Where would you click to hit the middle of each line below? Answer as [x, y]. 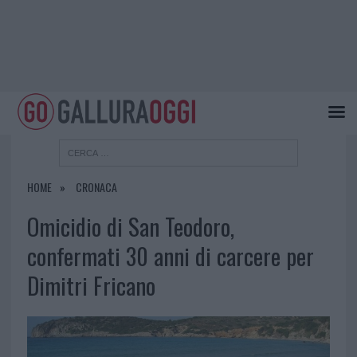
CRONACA [96, 187]
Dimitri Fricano [91, 286]
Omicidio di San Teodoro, [130, 227]
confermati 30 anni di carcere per [170, 256]
